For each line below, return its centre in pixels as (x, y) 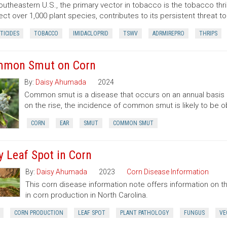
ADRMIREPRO (168, 33)
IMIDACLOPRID (90, 33)
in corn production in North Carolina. (86, 195)
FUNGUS (194, 213)
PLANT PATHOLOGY (144, 213)
